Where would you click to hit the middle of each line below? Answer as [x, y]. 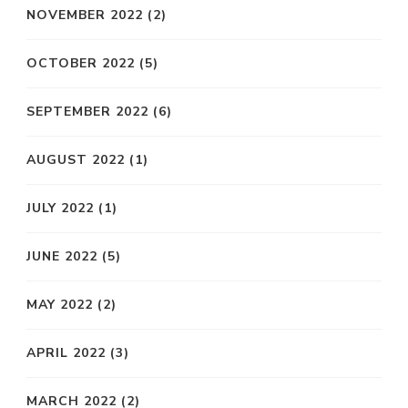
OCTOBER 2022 [81, 64]
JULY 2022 [60, 209]
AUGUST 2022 [76, 160]
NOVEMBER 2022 [85, 15]
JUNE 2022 [62, 257]
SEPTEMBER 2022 [87, 112]
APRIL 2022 [66, 353]
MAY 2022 [60, 305]
